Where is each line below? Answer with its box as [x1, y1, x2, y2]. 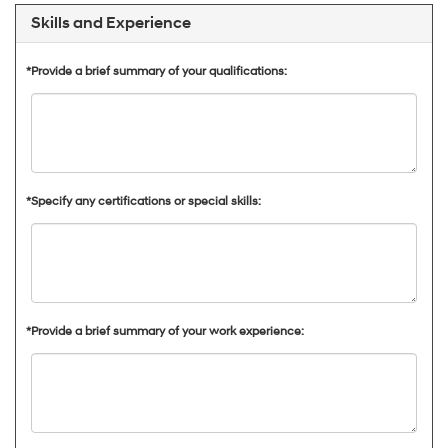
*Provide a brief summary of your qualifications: [26, 63, 287, 79]
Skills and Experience [31, 12, 191, 33]
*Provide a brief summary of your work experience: [26, 323, 304, 339]
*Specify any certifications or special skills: [26, 193, 261, 209]
